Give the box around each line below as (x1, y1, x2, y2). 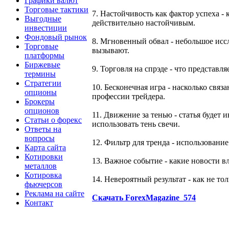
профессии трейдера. (92, 92, 165, 101)
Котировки (25, 152, 63, 161)
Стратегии (25, 78, 61, 87)
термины (25, 69, 56, 78)
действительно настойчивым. (92, 18, 195, 28)
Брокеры (25, 97, 55, 106)
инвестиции (25, 23, 67, 32)
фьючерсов (25, 179, 62, 189)
